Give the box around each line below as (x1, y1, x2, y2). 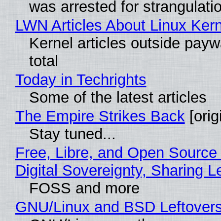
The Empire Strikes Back (15, 108, 185, 125)
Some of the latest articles (29, 89, 207, 107)
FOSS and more (29, 180, 140, 197)
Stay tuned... (29, 125, 116, 143)
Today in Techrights (15, 71, 147, 89)
